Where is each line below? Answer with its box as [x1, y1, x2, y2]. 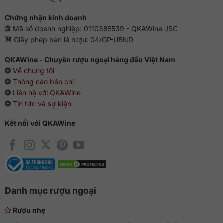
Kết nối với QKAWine [4, 119, 75, 128]
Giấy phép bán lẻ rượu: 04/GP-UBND [11, 35, 133, 44]
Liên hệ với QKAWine [12, 88, 81, 97]
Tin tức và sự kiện [12, 99, 71, 108]
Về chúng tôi [12, 66, 54, 75]
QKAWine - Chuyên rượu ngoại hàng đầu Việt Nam [4, 55, 175, 64]
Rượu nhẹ [13, 205, 46, 214]
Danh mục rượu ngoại [4, 185, 96, 196]
